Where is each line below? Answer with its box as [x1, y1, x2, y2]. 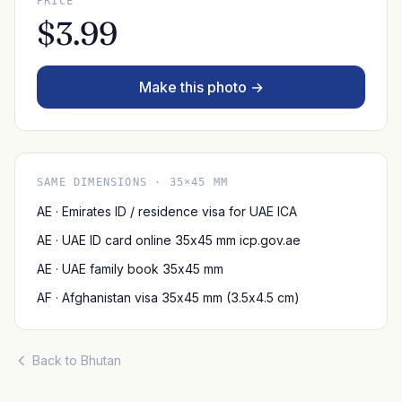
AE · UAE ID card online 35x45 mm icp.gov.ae [37, 232, 301, 249]
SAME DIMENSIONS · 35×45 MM [37, 176, 229, 189]
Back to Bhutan [32, 353, 121, 369]
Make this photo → [138, 78, 264, 97]
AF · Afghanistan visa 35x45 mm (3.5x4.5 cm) [37, 290, 299, 306]
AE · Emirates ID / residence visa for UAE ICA [37, 204, 297, 220]
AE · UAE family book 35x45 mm [37, 261, 223, 277]
